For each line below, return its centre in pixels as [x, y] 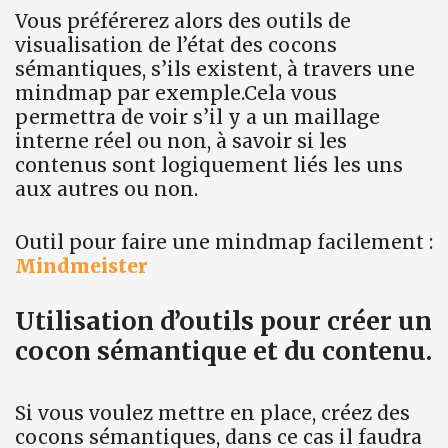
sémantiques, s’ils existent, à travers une [215, 69]
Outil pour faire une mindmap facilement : [224, 241]
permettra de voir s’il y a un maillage [197, 117]
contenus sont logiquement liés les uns [209, 165]
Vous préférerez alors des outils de [183, 21]
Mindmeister [81, 265]
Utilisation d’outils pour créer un [223, 321]
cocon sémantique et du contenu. [223, 351]
